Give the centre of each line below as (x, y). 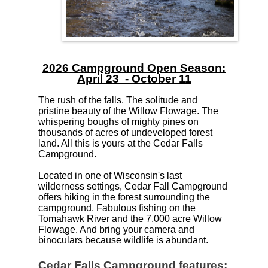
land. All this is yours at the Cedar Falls (121, 144)
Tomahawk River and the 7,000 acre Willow (130, 219)
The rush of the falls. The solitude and (118, 100)
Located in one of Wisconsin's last (110, 176)
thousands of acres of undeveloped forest (125, 133)
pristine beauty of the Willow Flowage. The (128, 111)
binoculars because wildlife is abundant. (123, 240)
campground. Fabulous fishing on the (117, 208)
